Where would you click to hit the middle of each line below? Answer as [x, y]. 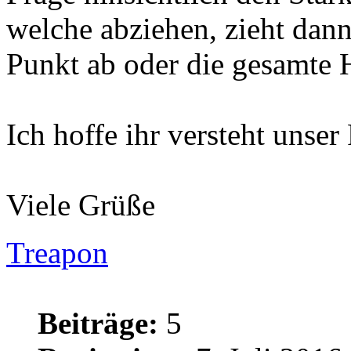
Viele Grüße [81, 205]
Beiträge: [98, 324]
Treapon [57, 253]
